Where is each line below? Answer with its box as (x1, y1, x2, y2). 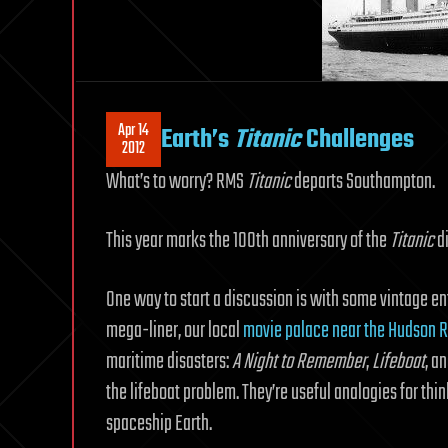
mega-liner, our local (106, 314, 243, 348)
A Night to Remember (232, 345, 366, 379)
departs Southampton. (291, 165, 435, 199)
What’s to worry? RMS (106, 165, 247, 199)
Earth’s (161, 119, 234, 160)
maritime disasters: (106, 345, 232, 379)
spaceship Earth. (106, 407, 212, 441)
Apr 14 (118, 117, 149, 144)
